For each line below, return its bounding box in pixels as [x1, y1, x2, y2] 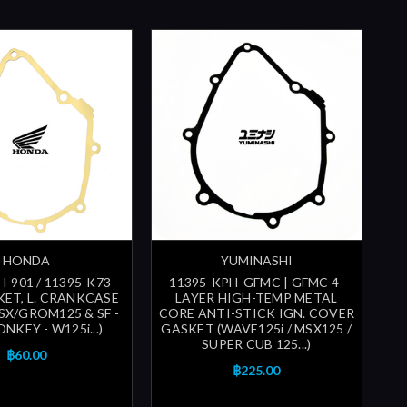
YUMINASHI [220, 253, 293, 269]
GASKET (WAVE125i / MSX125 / [161, 321, 352, 337]
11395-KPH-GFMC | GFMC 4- [169, 274, 344, 291]
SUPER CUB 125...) [202, 336, 312, 352]
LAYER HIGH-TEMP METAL [175, 290, 338, 306]
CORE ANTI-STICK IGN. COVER [158, 305, 355, 322]
